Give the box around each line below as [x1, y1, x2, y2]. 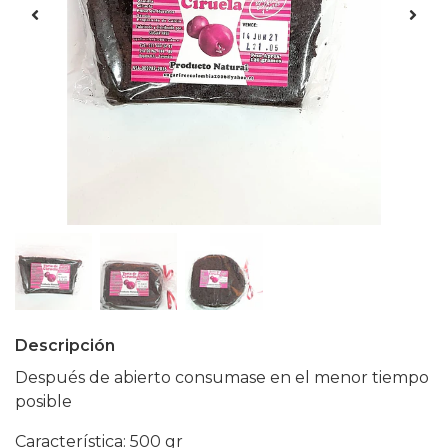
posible [15, 392, 76, 412]
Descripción [15, 336, 115, 356]
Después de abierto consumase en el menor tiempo [15, 368, 429, 388]
